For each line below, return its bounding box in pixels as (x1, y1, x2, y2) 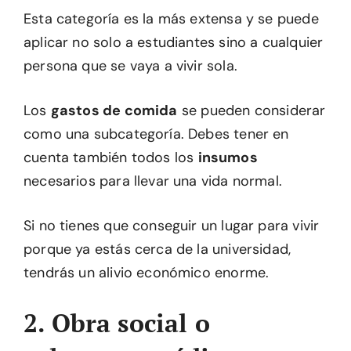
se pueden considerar (177, 100, 326, 120)
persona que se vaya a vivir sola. (24, 56, 237, 75)
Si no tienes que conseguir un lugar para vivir (24, 215, 320, 235)
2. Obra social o (24, 306, 210, 339)
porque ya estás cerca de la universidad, (24, 239, 291, 259)
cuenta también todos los (24, 147, 198, 167)
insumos (197, 147, 258, 167)
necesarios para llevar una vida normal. (24, 171, 283, 190)
